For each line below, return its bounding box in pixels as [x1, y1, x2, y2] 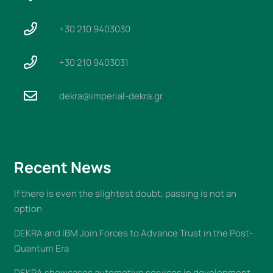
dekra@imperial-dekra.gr [58, 89, 163, 102]
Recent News [13, 156, 112, 178]
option [13, 202, 42, 215]
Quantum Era [13, 241, 69, 255]
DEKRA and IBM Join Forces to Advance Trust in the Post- [13, 226, 253, 239]
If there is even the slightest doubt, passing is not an [13, 186, 236, 200]
